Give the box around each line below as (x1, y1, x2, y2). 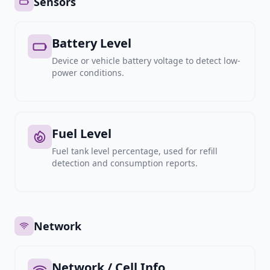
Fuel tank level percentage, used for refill (52, 145, 218, 157)
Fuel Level (52, 125, 111, 142)
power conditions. (52, 67, 124, 78)
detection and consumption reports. (52, 157, 198, 169)
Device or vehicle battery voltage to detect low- (52, 55, 240, 66)
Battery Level (52, 35, 131, 51)
